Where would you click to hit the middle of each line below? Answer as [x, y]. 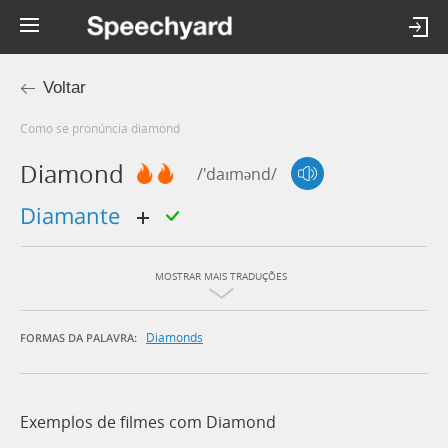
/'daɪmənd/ [237, 173]
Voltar [64, 87]
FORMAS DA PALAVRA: [78, 338]
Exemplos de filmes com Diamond [148, 422]
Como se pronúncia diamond [104, 128]
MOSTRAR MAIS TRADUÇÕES [221, 277]
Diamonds [174, 337]
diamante [81, 215]
